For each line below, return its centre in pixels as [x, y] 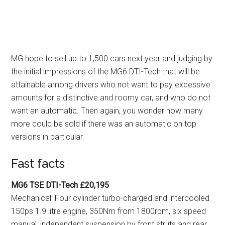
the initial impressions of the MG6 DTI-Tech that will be [106, 72]
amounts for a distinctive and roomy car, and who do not [111, 98]
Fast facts [38, 163]
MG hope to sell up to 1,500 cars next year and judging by [112, 59]
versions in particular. [48, 137]
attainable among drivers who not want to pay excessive [111, 85]
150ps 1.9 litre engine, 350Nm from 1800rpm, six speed [109, 211]
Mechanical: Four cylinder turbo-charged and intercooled [110, 198]
